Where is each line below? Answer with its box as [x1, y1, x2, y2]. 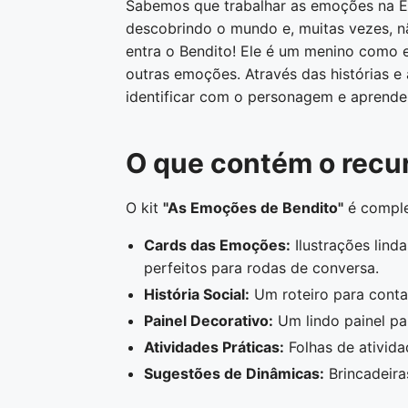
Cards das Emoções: [144, 236, 291, 254]
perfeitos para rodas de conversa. [144, 259, 379, 277]
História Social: [144, 285, 250, 303]
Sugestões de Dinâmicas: [144, 364, 324, 382]
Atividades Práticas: [144, 338, 284, 356]
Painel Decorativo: [144, 311, 273, 330]
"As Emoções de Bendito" [163, 199, 343, 217]
